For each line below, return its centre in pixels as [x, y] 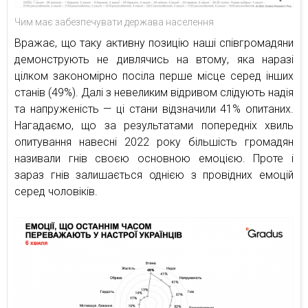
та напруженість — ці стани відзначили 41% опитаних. [154, 109]
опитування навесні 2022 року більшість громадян [154, 142]
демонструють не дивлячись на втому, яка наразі [154, 59]
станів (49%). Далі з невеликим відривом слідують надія [154, 92]
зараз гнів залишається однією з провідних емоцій [154, 175]
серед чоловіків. [56, 191]
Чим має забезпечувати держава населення [114, 22]
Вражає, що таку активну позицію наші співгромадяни [154, 43]
